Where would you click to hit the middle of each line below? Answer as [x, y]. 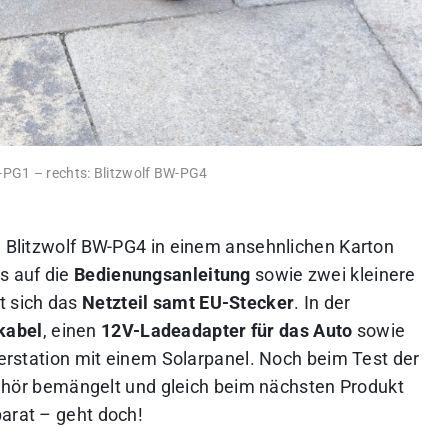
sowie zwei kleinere [333, 275]
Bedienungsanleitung [160, 275]
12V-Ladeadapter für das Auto [227, 331]
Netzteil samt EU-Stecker [188, 303]
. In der [322, 303]
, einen [72, 331]
